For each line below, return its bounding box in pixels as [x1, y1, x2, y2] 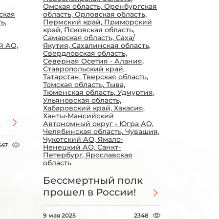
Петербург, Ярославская [43, 151, 132, 159]
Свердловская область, [43, 49, 127, 58]
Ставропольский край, [43, 65, 125, 73]
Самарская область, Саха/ [43, 33, 135, 42]
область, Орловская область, [43, 10, 147, 19]
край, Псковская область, [43, 25, 134, 34]
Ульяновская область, [43, 96, 121, 105]
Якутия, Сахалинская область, [43, 41, 151, 50]
